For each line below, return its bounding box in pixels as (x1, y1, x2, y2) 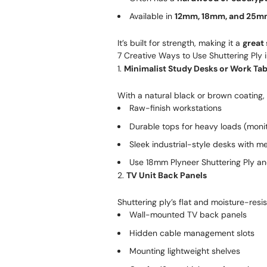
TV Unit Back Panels (126, 170, 207, 181)
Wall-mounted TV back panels (129, 209, 247, 221)
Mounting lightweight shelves (129, 246, 240, 257)
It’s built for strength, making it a (117, 38, 243, 49)
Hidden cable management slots (129, 227, 254, 238)
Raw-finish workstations (129, 103, 222, 114)
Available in (129, 11, 175, 22)
